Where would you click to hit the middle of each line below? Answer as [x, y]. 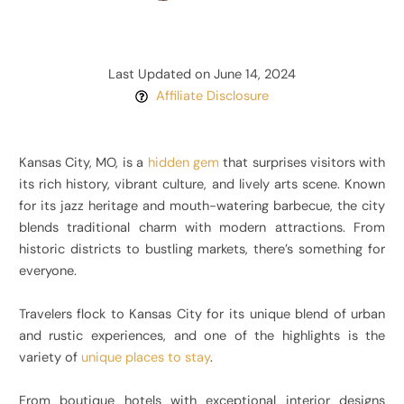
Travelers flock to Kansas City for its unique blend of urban [202, 315]
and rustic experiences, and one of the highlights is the [202, 336]
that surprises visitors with [302, 163]
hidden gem [183, 163]
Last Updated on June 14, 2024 [202, 75]
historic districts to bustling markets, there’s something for [202, 250]
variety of [50, 358]
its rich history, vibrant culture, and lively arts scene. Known [202, 185]
